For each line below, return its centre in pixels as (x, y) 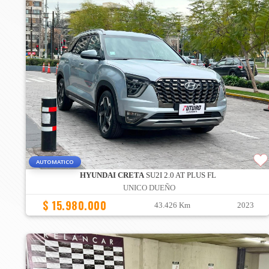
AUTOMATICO (55, 162)
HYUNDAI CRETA (112, 176)
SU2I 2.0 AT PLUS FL (180, 176)
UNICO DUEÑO (150, 188)
